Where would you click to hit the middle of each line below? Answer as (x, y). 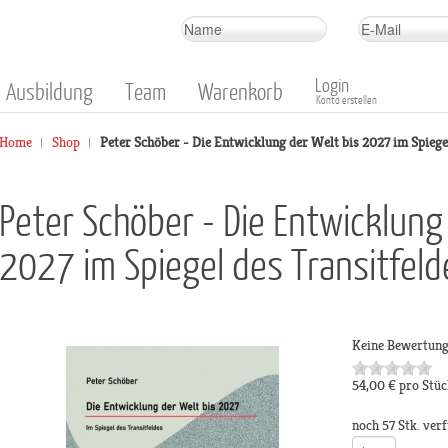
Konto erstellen (346, 99)
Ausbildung (49, 91)
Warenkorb (240, 91)
